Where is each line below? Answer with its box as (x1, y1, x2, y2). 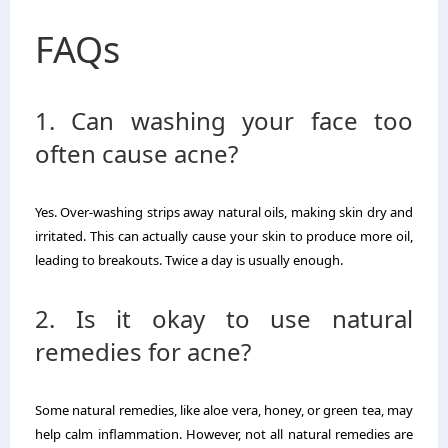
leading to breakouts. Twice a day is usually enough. (35, 250, 343, 269)
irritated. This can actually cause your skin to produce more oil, (35, 226, 413, 245)
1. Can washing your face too (35, 103, 413, 137)
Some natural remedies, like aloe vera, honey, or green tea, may (35, 400, 413, 419)
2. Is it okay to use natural (35, 301, 413, 335)
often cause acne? (35, 136, 238, 170)
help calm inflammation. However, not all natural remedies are (35, 424, 413, 443)
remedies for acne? (35, 334, 251, 368)
